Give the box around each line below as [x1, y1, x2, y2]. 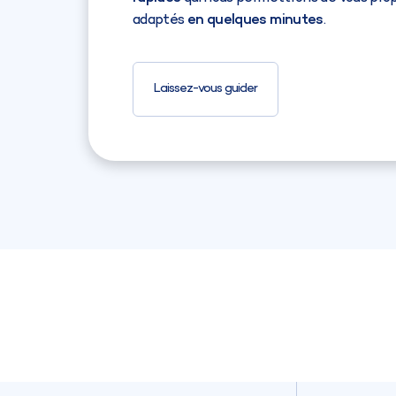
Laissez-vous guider [154, 80, 257, 97]
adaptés [133, 10, 187, 30]
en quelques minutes [187, 10, 324, 27]
